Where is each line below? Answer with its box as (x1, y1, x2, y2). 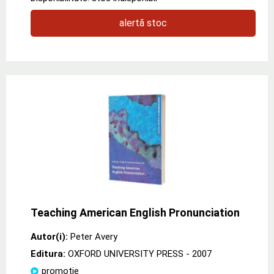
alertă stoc (119, 17, 167, 29)
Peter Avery (70, 231, 117, 242)
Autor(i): (31, 231, 68, 242)
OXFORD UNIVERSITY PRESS (68, 248, 183, 259)
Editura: (31, 248, 68, 259)
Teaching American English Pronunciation (31, 206, 240, 219)
